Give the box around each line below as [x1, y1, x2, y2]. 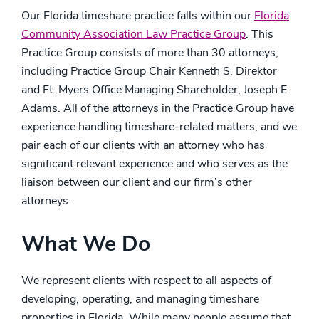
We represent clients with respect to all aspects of [21, 273, 271, 288]
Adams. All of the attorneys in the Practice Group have [21, 100, 294, 116]
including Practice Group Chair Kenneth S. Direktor [21, 63, 277, 79]
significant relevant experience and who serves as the [21, 156, 288, 172]
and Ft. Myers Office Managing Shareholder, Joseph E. [21, 82, 290, 98]
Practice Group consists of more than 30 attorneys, [21, 45, 278, 61]
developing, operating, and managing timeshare [21, 291, 259, 307]
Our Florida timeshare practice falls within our [21, 8, 254, 23]
